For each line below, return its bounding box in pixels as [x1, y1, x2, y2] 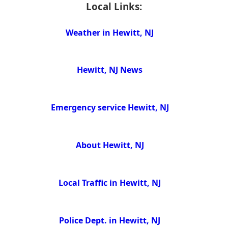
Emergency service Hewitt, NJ [50, 102, 169, 113]
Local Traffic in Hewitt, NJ [59, 177, 161, 189]
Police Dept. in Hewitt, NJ [59, 215, 161, 226]
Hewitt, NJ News [77, 64, 143, 76]
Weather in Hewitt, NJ [66, 26, 154, 38]
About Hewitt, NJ [75, 139, 144, 151]
